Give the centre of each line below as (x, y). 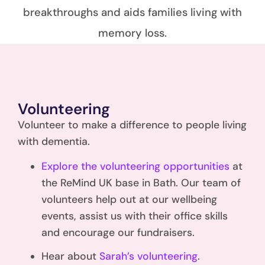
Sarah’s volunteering (148, 256)
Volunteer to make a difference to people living (132, 125)
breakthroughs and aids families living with (132, 12)
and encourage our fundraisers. (118, 233)
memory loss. (132, 33)
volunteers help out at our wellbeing (129, 200)
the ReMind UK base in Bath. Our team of (141, 183)
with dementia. (54, 141)
